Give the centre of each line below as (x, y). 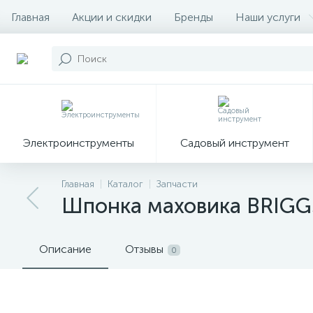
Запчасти (177, 184)
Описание (65, 249)
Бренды (194, 17)
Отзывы (144, 249)
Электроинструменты (78, 143)
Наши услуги (268, 17)
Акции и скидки (112, 17)
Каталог (125, 184)
